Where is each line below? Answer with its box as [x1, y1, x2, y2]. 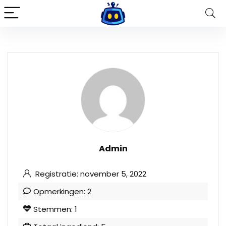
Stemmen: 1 [33, 204, 77, 214]
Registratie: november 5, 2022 [33, 168, 146, 179]
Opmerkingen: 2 [33, 186, 91, 197]
